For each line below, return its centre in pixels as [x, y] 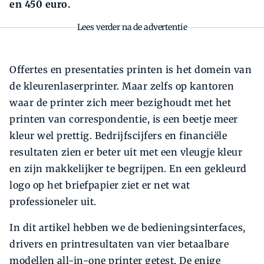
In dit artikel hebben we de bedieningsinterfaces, [128, 228]
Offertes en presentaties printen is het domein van [131, 70]
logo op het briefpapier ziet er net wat [100, 185]
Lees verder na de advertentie [132, 27]
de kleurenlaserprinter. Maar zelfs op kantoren [122, 86]
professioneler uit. [53, 202]
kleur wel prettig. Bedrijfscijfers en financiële [118, 136]
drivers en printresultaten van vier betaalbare [119, 244]
